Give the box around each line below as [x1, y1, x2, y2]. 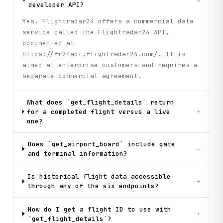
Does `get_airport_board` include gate [27, 140, 175, 148]
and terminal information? [27, 149, 127, 158]
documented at [22, 39, 74, 48]
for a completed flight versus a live [27, 107, 171, 116]
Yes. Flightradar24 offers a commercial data [22, 17, 194, 26]
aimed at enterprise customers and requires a [22, 61, 198, 70]
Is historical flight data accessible [27, 172, 171, 181]
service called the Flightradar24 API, [22, 28, 170, 37]
